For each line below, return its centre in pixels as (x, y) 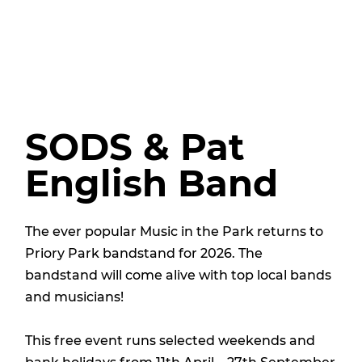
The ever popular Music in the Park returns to (174, 231)
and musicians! (74, 297)
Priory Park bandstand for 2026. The (143, 253)
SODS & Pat (135, 146)
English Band (151, 183)
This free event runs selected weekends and (170, 340)
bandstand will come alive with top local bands (178, 275)
